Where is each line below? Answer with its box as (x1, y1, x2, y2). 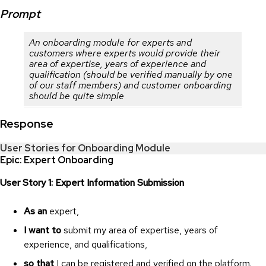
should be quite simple (29, 90, 124, 103)
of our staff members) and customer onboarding (29, 79, 232, 92)
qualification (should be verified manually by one (29, 68, 233, 81)
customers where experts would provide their (29, 47, 220, 60)
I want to (24, 224, 61, 237)
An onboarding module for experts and (29, 36, 192, 49)
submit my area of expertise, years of (61, 224, 218, 237)
